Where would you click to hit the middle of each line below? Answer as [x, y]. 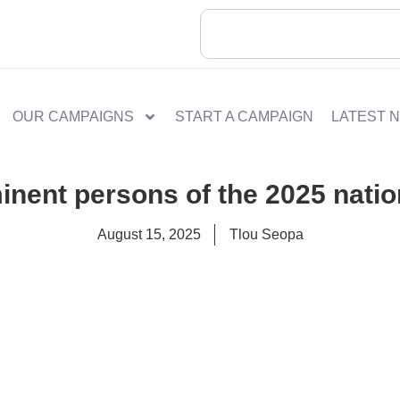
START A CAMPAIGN [244, 117]
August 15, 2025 [149, 235]
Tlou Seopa [266, 235]
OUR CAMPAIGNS [73, 117]
